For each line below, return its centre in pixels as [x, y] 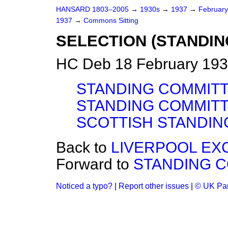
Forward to [95, 164]
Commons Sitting [111, 21]
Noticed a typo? [84, 186]
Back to [83, 147]
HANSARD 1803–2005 [92, 9]
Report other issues [154, 186]
